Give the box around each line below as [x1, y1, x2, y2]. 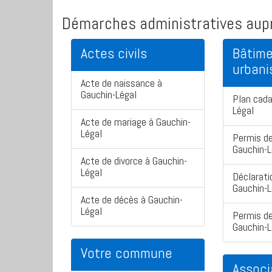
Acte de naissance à [81, 76, 162, 90]
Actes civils [81, 44, 147, 63]
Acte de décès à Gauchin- [81, 192, 183, 207]
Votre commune [81, 243, 172, 263]
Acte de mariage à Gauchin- [81, 115, 191, 129]
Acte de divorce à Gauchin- [81, 154, 187, 168]
